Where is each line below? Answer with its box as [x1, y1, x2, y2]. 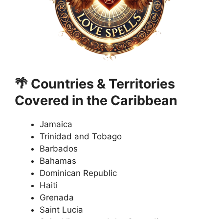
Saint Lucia [40, 204, 83, 215]
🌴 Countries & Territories [15, 75, 175, 91]
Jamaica [40, 119, 72, 129]
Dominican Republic [40, 168, 117, 178]
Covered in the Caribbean [15, 92, 177, 108]
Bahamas [40, 155, 76, 166]
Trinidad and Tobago [40, 131, 122, 141]
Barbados [40, 143, 78, 153]
